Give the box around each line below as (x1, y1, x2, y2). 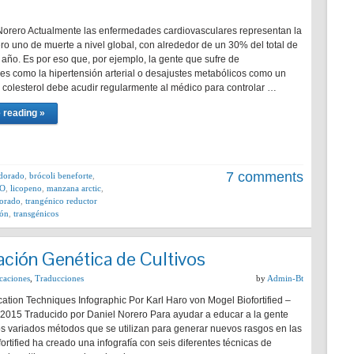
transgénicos (13, 209, 58, 218)
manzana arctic (47, 183, 101, 193)
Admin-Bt (267, 273, 303, 283)
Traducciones (35, 273, 84, 283)
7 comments (226, 169, 303, 185)
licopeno (10, 183, 42, 193)
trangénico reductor (25, 196, 97, 205)
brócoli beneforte (29, 171, 92, 180)
